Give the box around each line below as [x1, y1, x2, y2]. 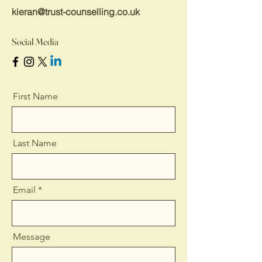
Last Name [13, 137, 57, 149]
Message [13, 231, 50, 242]
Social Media [12, 36, 58, 47]
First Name [13, 91, 58, 102]
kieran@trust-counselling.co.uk [12, 6, 140, 18]
